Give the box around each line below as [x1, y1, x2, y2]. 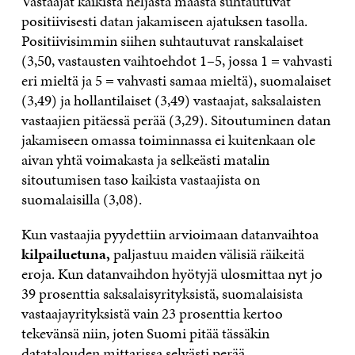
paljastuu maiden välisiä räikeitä [113, 242, 304, 265]
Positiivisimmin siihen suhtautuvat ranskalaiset [21, 29, 303, 52]
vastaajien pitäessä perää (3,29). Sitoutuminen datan [21, 109, 330, 131]
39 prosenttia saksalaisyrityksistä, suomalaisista [21, 282, 303, 304]
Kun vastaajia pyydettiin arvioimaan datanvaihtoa [21, 223, 319, 245]
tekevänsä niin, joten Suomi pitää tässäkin [21, 322, 269, 344]
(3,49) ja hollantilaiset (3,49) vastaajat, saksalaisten [21, 89, 321, 111]
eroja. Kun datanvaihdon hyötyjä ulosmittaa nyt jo [21, 262, 323, 284]
